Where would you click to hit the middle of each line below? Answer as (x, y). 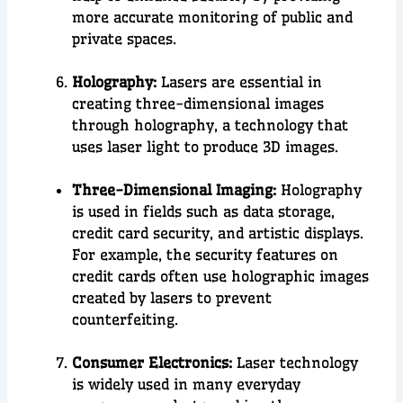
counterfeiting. (125, 320)
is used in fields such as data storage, (204, 212)
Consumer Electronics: (155, 363)
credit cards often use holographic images (221, 277)
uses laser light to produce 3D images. (206, 147)
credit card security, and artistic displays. (218, 233)
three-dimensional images (230, 104)
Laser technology (298, 363)
